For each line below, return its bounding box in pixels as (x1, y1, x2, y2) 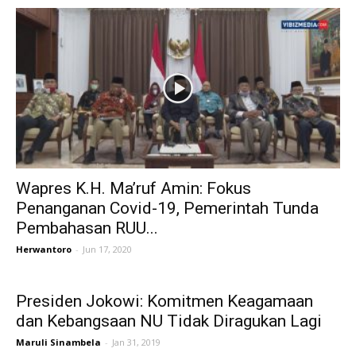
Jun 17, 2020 (83, 242, 132, 255)
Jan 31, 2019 (112, 335, 161, 348)
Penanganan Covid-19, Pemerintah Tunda (16, 198, 319, 218)
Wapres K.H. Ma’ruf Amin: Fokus (16, 178, 251, 198)
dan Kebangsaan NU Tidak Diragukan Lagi (16, 311, 322, 331)
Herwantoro (16, 242, 72, 255)
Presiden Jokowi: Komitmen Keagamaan (16, 291, 313, 311)
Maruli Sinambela (16, 335, 101, 348)
